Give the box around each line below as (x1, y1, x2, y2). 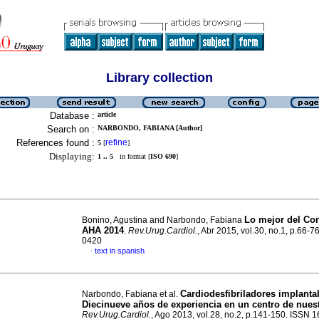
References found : (16, 137, 95, 148)
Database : (50, 110, 95, 121)
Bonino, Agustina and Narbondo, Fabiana (82, 215, 244, 225)
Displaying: (49, 151, 95, 162)
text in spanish (95, 246, 145, 255)
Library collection (106, 70, 213, 85)
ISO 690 (150, 152, 176, 160)
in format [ (113, 152, 150, 160)
